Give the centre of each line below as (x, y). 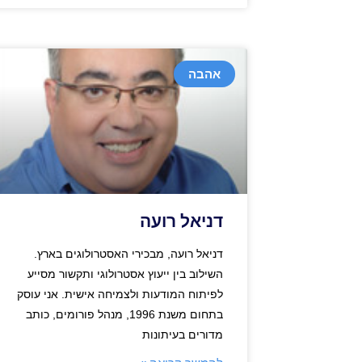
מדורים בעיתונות (183, 334)
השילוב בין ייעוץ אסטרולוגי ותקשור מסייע (125, 274)
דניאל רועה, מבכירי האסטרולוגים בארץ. (128, 253)
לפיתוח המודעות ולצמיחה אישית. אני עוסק (120, 294)
